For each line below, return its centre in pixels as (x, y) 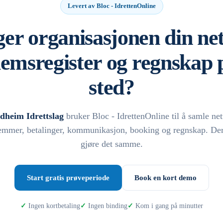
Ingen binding (108, 206)
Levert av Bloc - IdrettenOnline (111, 6)
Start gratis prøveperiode (68, 178)
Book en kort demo (165, 178)
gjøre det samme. (111, 144)
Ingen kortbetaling (54, 206)
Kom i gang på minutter (169, 206)
